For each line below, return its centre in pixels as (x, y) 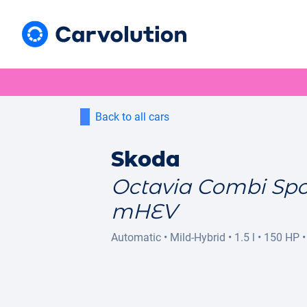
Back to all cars (132, 117)
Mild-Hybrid (198, 237)
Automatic (136, 237)
